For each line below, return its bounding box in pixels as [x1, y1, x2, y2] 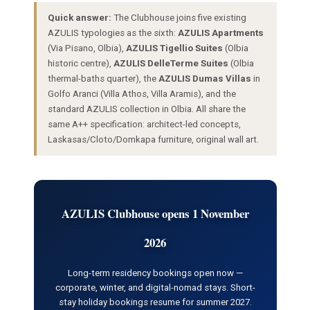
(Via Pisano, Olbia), [47, 43, 126, 54]
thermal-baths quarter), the [47, 73, 158, 84]
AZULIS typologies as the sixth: [47, 28, 178, 39]
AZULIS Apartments [177, 28, 264, 39]
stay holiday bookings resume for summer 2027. [58, 297, 252, 308]
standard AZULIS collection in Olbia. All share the [47, 104, 246, 115]
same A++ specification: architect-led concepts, [47, 119, 241, 130]
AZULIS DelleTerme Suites [113, 58, 228, 69]
